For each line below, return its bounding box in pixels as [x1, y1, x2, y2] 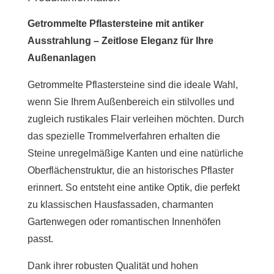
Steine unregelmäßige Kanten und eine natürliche [27, 147, 243, 158]
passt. [27, 233, 53, 244]
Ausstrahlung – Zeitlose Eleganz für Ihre [27, 35, 213, 46]
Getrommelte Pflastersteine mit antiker [27, 18, 204, 29]
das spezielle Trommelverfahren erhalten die [27, 130, 220, 141]
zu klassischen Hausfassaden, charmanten [27, 199, 213, 210]
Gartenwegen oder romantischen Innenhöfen [27, 216, 221, 227]
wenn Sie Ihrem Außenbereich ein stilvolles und [27, 96, 234, 107]
